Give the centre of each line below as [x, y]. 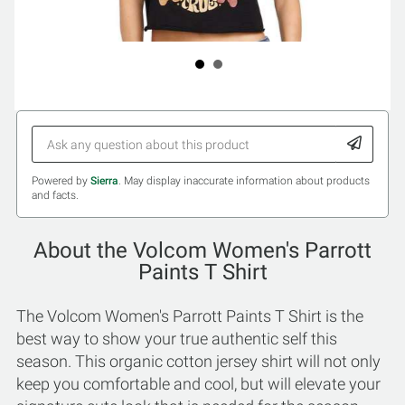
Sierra [104, 181]
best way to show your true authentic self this [177, 339]
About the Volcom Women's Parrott [202, 250]
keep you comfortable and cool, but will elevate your [198, 384]
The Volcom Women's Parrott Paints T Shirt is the [190, 316]
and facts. [55, 195]
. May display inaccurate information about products [244, 181]
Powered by [61, 181]
